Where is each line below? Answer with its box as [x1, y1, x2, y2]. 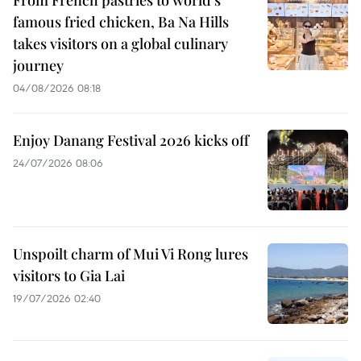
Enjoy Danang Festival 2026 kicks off [13, 131, 249, 151]
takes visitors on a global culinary [13, 34, 228, 54]
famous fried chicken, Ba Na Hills [13, 12, 229, 32]
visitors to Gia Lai [13, 266, 125, 286]
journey [13, 56, 64, 76]
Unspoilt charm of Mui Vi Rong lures [13, 244, 248, 264]
